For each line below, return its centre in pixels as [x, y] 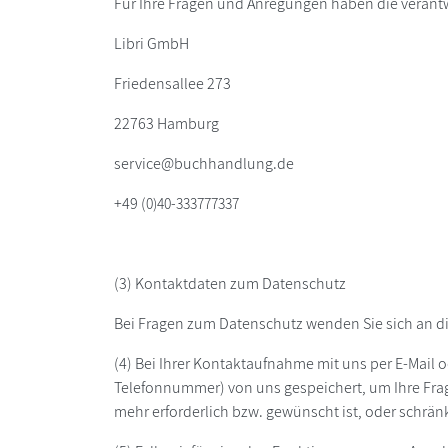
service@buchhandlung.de [204, 164]
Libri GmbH [151, 44]
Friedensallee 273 [172, 84]
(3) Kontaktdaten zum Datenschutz [230, 284]
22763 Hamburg [166, 124]
